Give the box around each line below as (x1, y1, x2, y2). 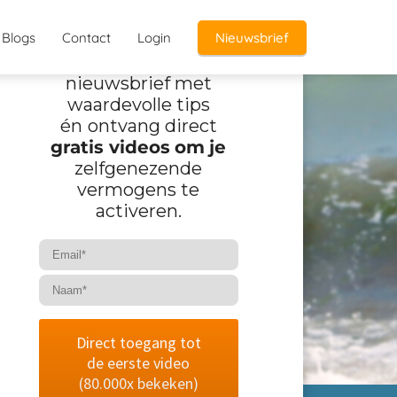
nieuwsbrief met (65, 73, 212, 95)
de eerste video (87, 353, 191, 374)
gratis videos (51, 136, 171, 159)
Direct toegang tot (75, 332, 201, 354)
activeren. (95, 200, 182, 222)
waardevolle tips (66, 94, 210, 116)
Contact (62, 28, 111, 46)
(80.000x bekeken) (78, 373, 198, 394)
